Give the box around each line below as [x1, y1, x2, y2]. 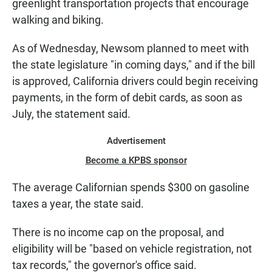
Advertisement [106, 135, 166, 147]
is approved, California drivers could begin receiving [12, 75, 258, 88]
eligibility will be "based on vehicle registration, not [12, 242, 252, 256]
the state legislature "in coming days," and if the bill [12, 58, 255, 72]
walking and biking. [12, 13, 104, 27]
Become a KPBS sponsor [85, 155, 187, 166]
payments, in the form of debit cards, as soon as [12, 91, 242, 104]
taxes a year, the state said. [12, 197, 144, 211]
